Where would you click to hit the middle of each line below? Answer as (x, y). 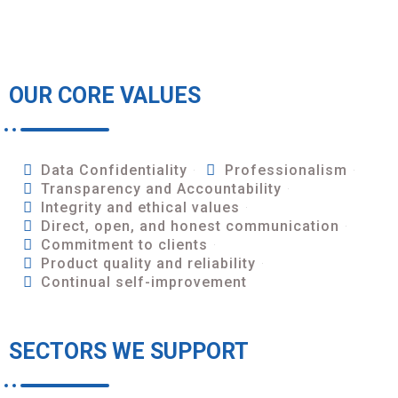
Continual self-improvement (144, 282)
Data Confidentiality (115, 170)
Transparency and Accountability (162, 188)
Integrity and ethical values (141, 207)
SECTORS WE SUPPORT (129, 351)
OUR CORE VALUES (105, 95)
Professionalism (286, 170)
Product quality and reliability (149, 263)
